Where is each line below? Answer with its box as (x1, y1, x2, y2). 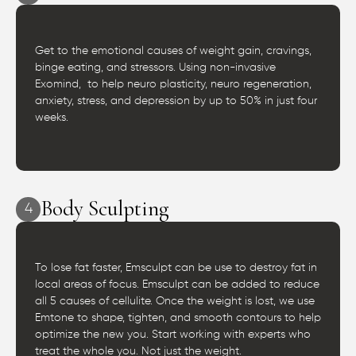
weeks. (35, 112, 68, 124)
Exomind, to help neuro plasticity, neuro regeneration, (35, 79, 311, 91)
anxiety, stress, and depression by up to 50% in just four (35, 95, 317, 107)
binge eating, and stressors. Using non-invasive (35, 62, 276, 74)
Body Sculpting (41, 195, 169, 222)
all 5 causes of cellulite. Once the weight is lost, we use (35, 296, 315, 308)
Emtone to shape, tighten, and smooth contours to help (35, 312, 321, 324)
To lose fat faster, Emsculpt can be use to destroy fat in (35, 262, 317, 274)
